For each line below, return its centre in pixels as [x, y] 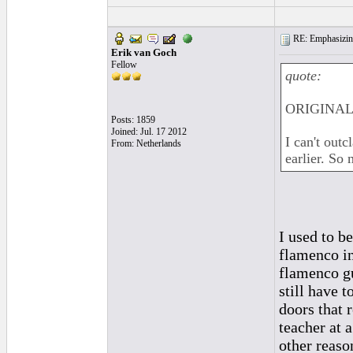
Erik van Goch [144, 52]
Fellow [124, 65]
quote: [303, 76]
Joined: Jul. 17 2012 [149, 132]
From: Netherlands [146, 143]
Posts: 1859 [133, 120]
